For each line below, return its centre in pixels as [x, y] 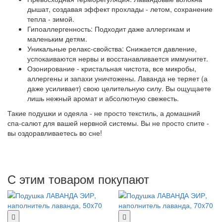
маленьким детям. [57, 39]
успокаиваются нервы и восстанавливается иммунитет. [118, 58]
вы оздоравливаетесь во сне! [56, 133]
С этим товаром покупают [78, 179]
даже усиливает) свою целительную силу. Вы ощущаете [119, 88]
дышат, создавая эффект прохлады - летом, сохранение [120, 9]
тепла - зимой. [51, 19]
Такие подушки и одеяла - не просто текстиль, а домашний [104, 113]
